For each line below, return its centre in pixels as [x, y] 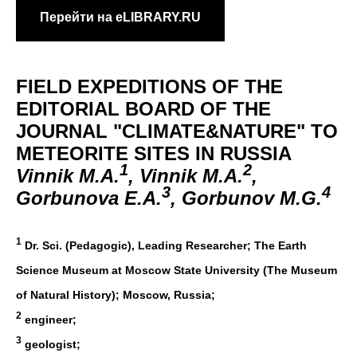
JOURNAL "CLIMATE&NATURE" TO [177, 131]
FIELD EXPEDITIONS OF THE [149, 86]
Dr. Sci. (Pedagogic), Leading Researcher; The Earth [164, 245]
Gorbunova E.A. [89, 198]
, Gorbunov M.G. [246, 198]
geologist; [51, 344]
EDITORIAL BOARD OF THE [143, 108]
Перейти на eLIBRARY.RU [120, 18]
